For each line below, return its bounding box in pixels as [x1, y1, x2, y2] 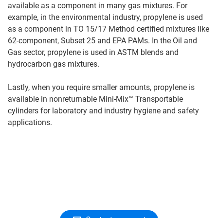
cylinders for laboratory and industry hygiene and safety [8, 106, 199, 115]
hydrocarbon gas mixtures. [8, 59, 99, 69]
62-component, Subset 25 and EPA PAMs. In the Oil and [8, 36, 197, 45]
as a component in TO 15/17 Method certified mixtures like [8, 24, 209, 34]
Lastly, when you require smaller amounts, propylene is [8, 83, 195, 92]
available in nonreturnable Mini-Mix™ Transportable [8, 94, 183, 104]
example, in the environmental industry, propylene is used [8, 13, 203, 22]
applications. [8, 118, 52, 127]
